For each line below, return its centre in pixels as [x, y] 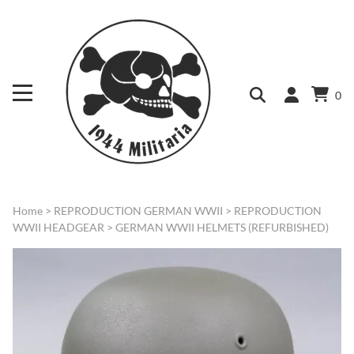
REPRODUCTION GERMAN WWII [138, 211]
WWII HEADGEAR [58, 228]
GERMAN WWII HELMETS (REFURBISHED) [222, 228]
